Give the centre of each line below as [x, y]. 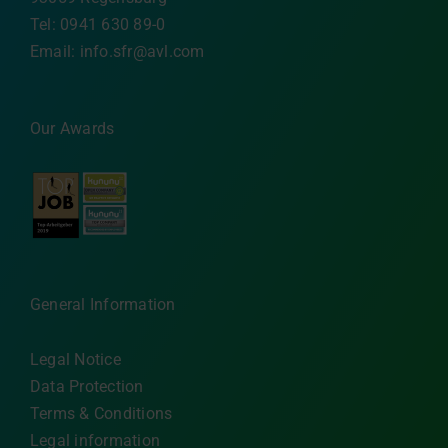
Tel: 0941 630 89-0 [98, 25]
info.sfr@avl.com [142, 52]
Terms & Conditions [101, 413]
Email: [55, 52]
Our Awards [72, 129]
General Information [103, 304]
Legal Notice [75, 359]
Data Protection [87, 386]
